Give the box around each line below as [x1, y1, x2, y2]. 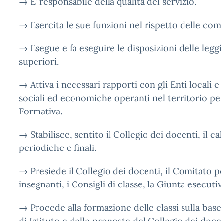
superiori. [19, 56, 59, 67]
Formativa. [19, 106, 62, 117]
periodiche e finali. [19, 142, 96, 153]
